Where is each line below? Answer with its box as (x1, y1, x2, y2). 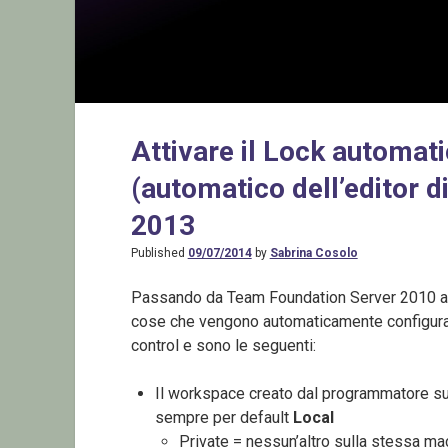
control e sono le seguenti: (130, 336, 316, 356)
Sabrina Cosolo (269, 246, 358, 261)
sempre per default (154, 408, 293, 428)
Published (130, 246, 188, 261)
